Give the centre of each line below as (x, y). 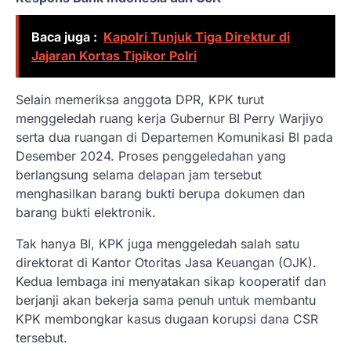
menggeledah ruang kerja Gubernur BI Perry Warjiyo (170, 119)
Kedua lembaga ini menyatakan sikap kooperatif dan (171, 282)
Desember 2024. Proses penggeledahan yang (151, 156)
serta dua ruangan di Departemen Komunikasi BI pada (174, 138)
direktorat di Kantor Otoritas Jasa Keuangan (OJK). (166, 263)
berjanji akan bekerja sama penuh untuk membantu (166, 300)
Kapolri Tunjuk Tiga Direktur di (197, 37)
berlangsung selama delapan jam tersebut (139, 175)
